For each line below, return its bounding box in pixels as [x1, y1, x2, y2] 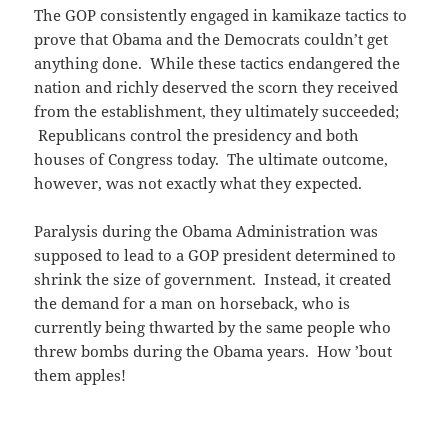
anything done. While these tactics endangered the [34, 53, 401, 74]
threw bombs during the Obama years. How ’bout [34, 341, 393, 362]
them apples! [34, 365, 127, 386]
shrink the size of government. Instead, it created [34, 269, 392, 290]
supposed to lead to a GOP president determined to [34, 245, 397, 266]
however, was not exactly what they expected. [34, 173, 363, 194]
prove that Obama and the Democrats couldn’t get [34, 29, 389, 50]
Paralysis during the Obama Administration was [34, 221, 379, 242]
